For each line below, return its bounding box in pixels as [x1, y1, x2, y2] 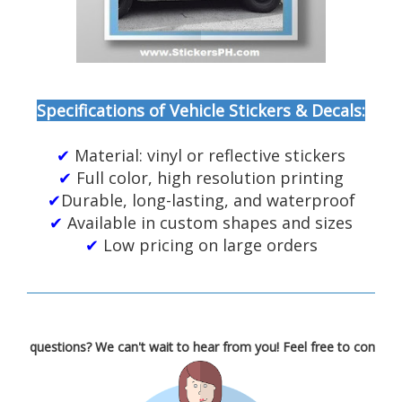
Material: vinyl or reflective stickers [74, 144, 345, 166]
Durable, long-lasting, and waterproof [60, 189, 355, 211]
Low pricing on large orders [102, 234, 318, 256]
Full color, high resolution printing [76, 167, 344, 188]
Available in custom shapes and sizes [67, 212, 353, 233]
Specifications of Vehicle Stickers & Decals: [37, 100, 365, 121]
